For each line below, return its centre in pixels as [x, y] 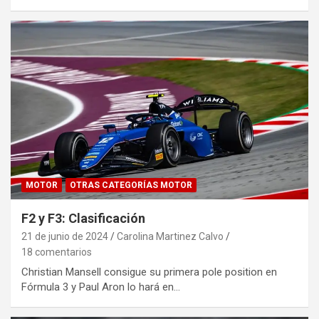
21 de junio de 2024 [65, 237]
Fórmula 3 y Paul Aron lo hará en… [101, 287]
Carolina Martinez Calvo [170, 237]
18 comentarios [57, 252]
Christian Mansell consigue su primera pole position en [149, 272]
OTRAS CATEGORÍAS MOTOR [131, 185]
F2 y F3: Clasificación [83, 219]
